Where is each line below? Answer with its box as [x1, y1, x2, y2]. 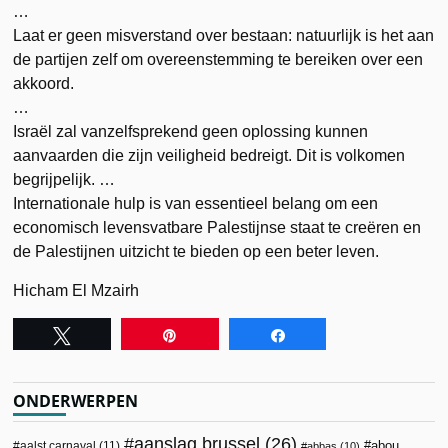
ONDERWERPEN [13, 389, 139, 412]
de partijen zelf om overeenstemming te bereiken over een [13, 50, 424, 68]
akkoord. [13, 74, 75, 92]
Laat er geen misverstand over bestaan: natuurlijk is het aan [13, 26, 435, 44]
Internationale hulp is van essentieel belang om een [13, 194, 379, 212]
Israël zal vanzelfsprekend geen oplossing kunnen [13, 122, 369, 140]
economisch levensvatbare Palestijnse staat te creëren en [13, 218, 422, 236]
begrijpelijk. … [13, 170, 116, 188]
